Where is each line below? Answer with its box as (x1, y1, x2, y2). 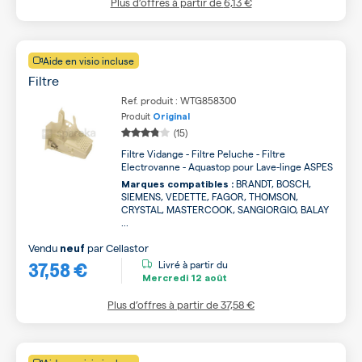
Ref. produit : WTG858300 (121, 93, 236, 107)
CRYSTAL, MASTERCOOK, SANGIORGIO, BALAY (121, 202, 329, 216)
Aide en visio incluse (43, 53, 134, 67)
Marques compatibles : (121, 179, 234, 189)
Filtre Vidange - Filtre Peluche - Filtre (121, 146, 285, 160)
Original (153, 112, 190, 121)
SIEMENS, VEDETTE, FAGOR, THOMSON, (121, 189, 298, 203)
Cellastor (106, 240, 149, 255)
